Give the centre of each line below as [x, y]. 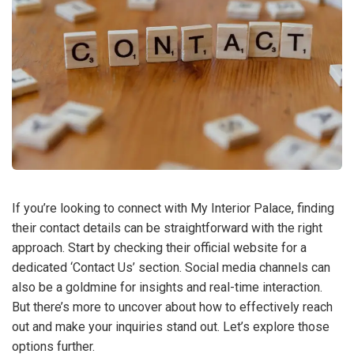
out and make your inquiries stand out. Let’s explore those [171, 326]
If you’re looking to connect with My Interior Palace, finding [173, 208]
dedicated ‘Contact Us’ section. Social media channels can [171, 267]
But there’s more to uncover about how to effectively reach [172, 307]
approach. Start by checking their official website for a [159, 247]
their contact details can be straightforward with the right [167, 228]
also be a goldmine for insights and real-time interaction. [167, 287]
